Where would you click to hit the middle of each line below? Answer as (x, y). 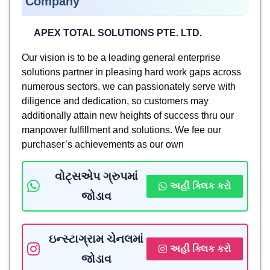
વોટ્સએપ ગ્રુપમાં (96, 176)
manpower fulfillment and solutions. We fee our (121, 130)
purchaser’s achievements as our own (103, 144)
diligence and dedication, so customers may (115, 101)
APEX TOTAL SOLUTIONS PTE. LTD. (118, 33)
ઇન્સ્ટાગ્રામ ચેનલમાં (96, 239)
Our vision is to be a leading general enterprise (121, 57)
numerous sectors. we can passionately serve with (129, 86)
